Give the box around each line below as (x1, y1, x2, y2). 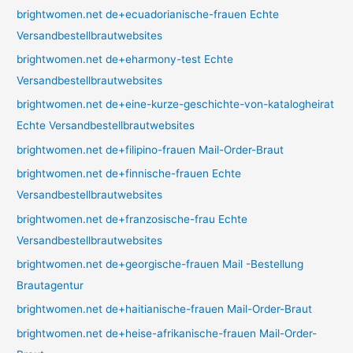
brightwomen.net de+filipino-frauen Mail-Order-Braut (17, 143, 284, 156)
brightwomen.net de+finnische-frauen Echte (17, 167, 242, 180)
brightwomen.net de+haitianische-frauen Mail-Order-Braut (17, 303, 313, 316)
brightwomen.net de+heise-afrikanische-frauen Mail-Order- (17, 326, 318, 340)
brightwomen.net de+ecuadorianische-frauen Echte (17, 7, 280, 20)
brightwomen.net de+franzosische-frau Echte (17, 212, 248, 225)
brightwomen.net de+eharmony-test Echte (17, 53, 234, 66)
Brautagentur (17, 279, 84, 292)
